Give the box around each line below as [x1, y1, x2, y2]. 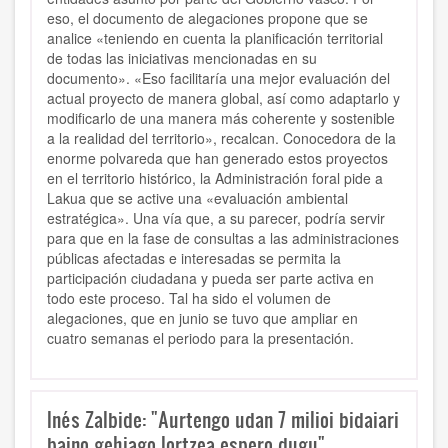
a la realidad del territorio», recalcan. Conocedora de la [47, 128, 396, 149]
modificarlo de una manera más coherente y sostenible [47, 108, 395, 129]
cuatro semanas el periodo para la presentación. [47, 328, 358, 349]
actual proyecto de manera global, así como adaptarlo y [47, 88, 400, 109]
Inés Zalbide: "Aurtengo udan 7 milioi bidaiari [47, 405, 399, 434]
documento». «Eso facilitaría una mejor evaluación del [47, 68, 390, 89]
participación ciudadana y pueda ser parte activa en [47, 268, 374, 289]
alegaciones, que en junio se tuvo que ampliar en [47, 308, 358, 329]
